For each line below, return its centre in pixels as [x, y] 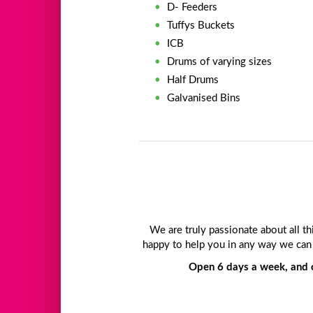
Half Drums [193, 80]
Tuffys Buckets [201, 25]
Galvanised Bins [204, 98]
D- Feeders [192, 7]
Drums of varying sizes [220, 61]
